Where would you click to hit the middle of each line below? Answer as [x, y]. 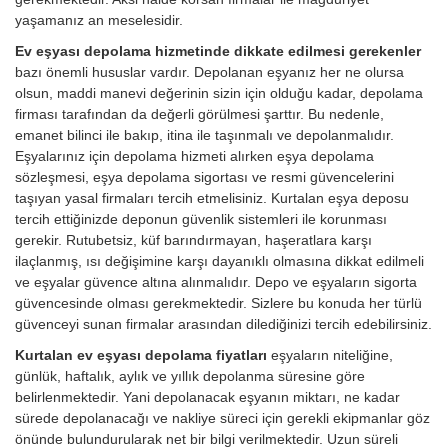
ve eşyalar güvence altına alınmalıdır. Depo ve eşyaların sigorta [216, 282]
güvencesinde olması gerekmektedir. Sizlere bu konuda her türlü [218, 303]
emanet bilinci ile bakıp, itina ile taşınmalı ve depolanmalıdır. [204, 135]
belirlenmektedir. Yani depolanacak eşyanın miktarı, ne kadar [207, 397]
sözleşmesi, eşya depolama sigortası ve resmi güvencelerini [204, 177]
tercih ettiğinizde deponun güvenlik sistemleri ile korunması [201, 219]
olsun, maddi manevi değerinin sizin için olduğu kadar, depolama [219, 93]
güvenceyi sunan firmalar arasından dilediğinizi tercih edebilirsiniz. [223, 324]
